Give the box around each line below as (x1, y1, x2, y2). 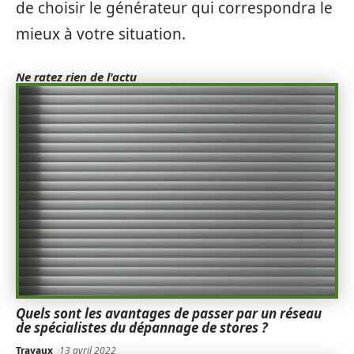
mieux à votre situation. (16, 24, 186, 44)
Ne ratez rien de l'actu (16, 69, 137, 85)
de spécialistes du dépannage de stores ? (16, 318, 268, 337)
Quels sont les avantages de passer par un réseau (16, 304, 322, 323)
